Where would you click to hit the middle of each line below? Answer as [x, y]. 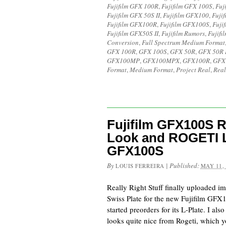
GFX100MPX [161, 61]
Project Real [193, 70]
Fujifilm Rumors [183, 33]
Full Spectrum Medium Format [183, 42]
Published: [185, 165]
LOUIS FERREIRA [140, 166]
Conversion [123, 42]
